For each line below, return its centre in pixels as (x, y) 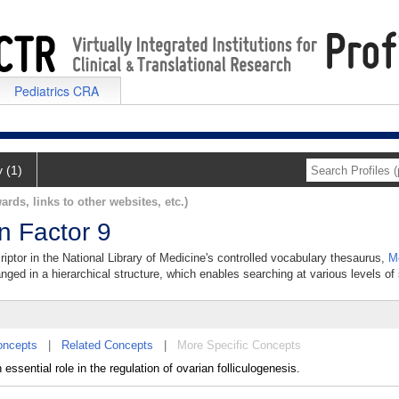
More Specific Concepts (239, 345)
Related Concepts (107, 345)
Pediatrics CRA (57, 91)
